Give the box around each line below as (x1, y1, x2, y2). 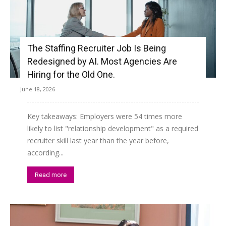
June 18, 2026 (20, 85, 55, 93)
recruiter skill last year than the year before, (27, 136, 169, 146)
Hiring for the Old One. (27, 69, 115, 80)
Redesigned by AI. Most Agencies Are (27, 56, 177, 67)
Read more (35, 171, 67, 179)
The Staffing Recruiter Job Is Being (27, 43, 166, 54)
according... (27, 148, 64, 158)
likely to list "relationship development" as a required (27, 124, 198, 134)
